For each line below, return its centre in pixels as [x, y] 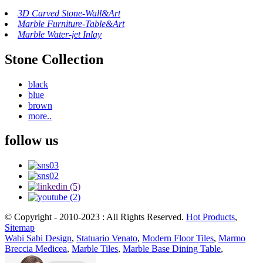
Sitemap [20, 228]
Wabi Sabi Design [38, 238]
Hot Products [210, 217]
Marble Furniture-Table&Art [71, 23]
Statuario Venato [107, 238]
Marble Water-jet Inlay [60, 34]
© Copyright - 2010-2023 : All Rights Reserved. [95, 217]
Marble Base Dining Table [172, 249]
